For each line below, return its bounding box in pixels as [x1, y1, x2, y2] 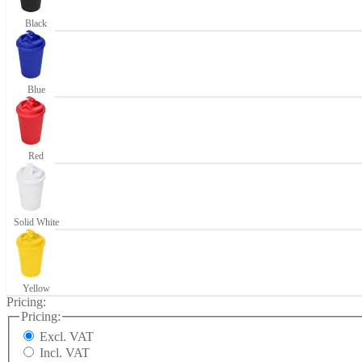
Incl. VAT [65, 346, 90, 360]
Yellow [22, 282, 50, 294]
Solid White [13, 216, 59, 228]
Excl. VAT [69, 330, 94, 344]
